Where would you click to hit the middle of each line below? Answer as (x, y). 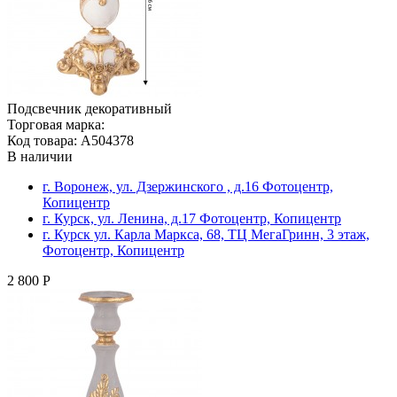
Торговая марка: (56, 124)
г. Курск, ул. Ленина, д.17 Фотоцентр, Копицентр (192, 218)
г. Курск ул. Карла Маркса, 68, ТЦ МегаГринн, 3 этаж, (206, 234)
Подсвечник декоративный (90, 108)
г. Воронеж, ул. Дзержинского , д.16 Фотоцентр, (188, 186)
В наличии (40, 156)
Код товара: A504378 (70, 140)
